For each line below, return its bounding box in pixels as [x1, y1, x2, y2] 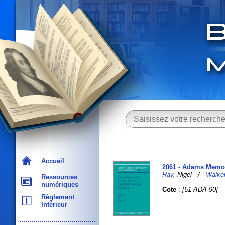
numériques [37, 181, 78, 188]
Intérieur [37, 201, 67, 208]
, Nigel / [173, 170, 206, 178]
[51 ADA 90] [182, 185, 218, 193]
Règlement [37, 193, 74, 201]
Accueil [37, 157, 64, 165]
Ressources [37, 173, 77, 181]
